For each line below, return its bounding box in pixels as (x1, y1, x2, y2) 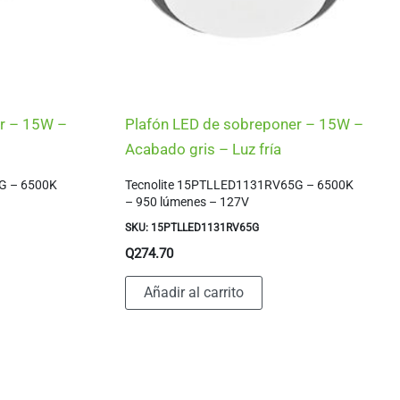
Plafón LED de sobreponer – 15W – (125, 115, 364, 134)
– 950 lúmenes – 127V (125, 194, 250, 209)
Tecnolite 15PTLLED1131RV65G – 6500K (125, 177, 354, 192)
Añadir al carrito (144, 284, 245, 302)
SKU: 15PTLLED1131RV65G (125, 221, 260, 234)
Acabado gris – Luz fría (125, 140, 282, 159)
